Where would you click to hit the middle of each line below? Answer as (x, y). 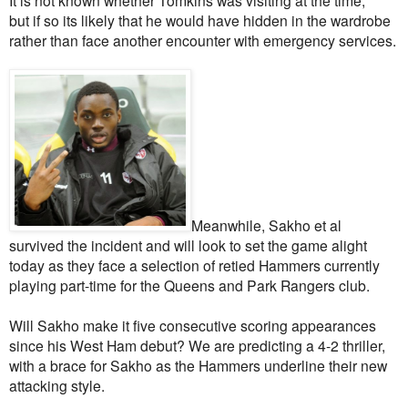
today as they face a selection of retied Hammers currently (194, 265)
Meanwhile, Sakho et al (266, 224)
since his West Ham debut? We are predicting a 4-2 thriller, (197, 345)
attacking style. (57, 385)
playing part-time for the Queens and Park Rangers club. (189, 285)
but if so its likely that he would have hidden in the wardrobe (200, 20)
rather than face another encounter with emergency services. (203, 40)
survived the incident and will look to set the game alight (188, 245)
